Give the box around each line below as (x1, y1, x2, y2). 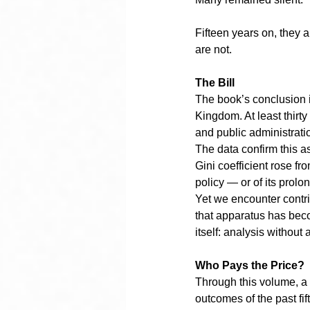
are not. (195, 44, 232, 55)
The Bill (195, 77, 235, 89)
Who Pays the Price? (195, 259, 304, 271)
